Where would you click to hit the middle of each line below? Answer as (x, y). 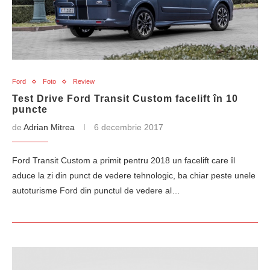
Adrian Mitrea (49, 127)
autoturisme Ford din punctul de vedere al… (96, 190)
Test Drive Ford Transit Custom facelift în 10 (125, 99)
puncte (30, 109)
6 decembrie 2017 (129, 127)
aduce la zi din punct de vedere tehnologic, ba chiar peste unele (134, 175)
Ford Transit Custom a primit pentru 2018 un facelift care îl (124, 160)
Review (84, 81)
